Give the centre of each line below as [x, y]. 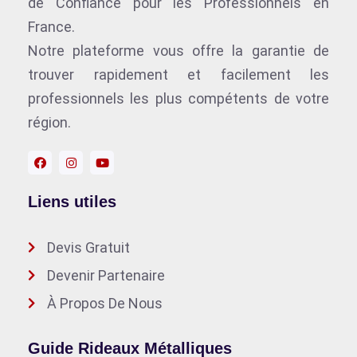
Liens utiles [72, 202]
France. [51, 27]
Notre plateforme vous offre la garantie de [178, 51]
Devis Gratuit [88, 248]
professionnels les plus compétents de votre [178, 99]
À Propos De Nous [104, 304]
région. [49, 123]
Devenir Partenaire [106, 276]
